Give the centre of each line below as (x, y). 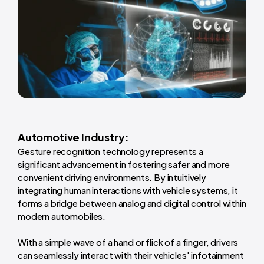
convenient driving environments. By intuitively (112, 177)
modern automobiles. (62, 216)
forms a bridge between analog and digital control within (132, 203)
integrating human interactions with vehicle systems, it (128, 190)
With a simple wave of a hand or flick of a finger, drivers (128, 242)
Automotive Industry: (74, 137)
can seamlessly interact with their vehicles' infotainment (131, 255)
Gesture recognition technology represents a (110, 151)
